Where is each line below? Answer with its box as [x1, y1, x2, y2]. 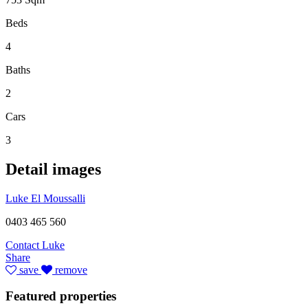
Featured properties [5, 289, 116, 304]
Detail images [5, 159, 101, 178]
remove [52, 263, 87, 276]
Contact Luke [5, 239, 65, 251]
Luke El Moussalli [5, 192, 85, 204]
